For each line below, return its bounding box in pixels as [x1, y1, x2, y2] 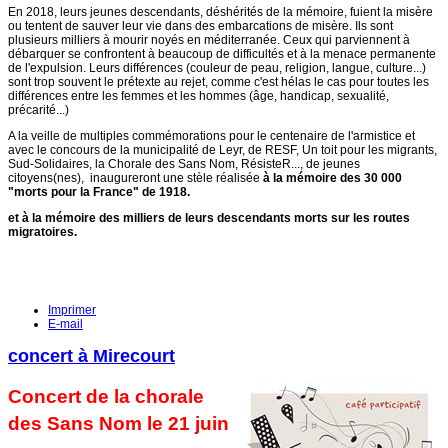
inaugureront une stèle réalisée [90, 170, 263, 185]
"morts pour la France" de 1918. [8, 184, 190, 199]
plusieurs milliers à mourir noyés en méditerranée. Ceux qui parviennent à [8, 32, 410, 47]
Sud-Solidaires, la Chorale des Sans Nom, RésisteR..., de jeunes [8, 156, 360, 171]
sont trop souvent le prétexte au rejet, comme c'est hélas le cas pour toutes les [8, 74, 429, 89]
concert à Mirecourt [8, 345, 175, 366]
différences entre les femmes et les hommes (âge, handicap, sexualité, [8, 88, 389, 103]
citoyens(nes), [8, 170, 84, 185]
